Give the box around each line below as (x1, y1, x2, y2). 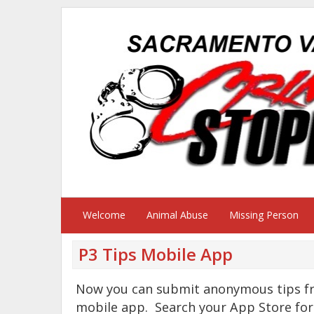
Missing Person (229, 207, 299, 221)
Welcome (83, 207, 125, 221)
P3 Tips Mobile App (78, 242, 233, 266)
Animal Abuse (146, 207, 208, 221)
